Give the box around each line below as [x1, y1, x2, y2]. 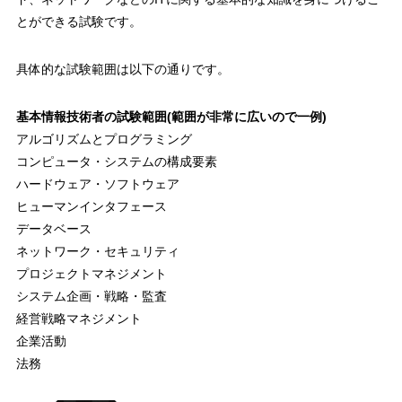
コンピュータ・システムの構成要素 [15, 154, 217, 170]
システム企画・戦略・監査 [15, 289, 167, 304]
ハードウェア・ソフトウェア [15, 177, 179, 192]
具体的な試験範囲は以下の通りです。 [15, 62, 230, 77]
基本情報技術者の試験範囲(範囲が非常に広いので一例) [15, 109, 327, 125]
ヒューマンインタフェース [15, 199, 167, 214]
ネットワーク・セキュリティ [15, 244, 179, 259]
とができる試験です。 [15, 14, 142, 30]
